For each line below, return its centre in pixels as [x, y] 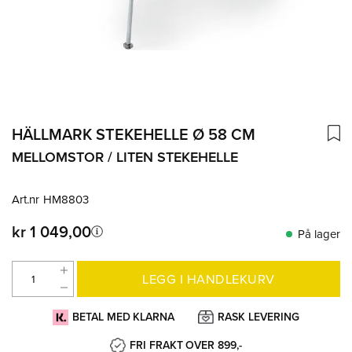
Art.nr [26, 199]
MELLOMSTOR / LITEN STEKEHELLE [125, 156]
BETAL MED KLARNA [123, 317]
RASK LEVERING [259, 317]
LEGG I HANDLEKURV [209, 279]
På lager [319, 233]
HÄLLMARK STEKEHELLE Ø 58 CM [134, 134]
